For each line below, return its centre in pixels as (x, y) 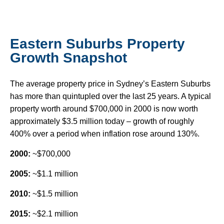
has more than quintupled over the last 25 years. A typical (110, 96)
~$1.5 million (54, 194)
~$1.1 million (54, 174)
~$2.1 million (54, 214)
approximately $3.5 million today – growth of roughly (102, 121)
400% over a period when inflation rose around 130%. (105, 134)
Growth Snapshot (68, 58)
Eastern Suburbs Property (97, 44)
